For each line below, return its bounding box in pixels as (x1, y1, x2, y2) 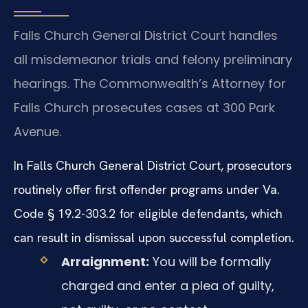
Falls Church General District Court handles (14, 26, 278, 44)
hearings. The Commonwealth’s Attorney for (14, 74, 286, 92)
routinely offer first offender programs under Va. (14, 181, 280, 198)
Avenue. (14, 122, 61, 140)
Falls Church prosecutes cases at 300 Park (14, 98, 275, 116)
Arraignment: (60, 253, 149, 271)
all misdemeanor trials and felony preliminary (14, 50, 292, 68)
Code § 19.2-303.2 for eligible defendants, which (14, 206, 283, 222)
